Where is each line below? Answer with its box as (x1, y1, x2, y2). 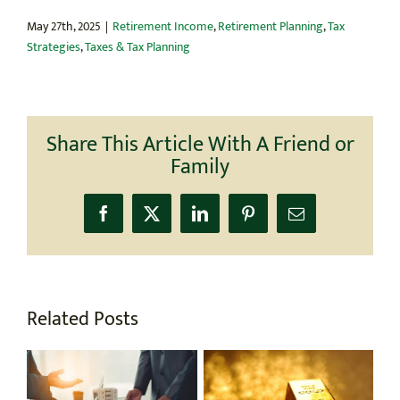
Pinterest (246, 212, 304, 229)
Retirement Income (112, 15, 213, 37)
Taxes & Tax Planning (85, 36, 190, 57)
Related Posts (27, 302, 138, 336)
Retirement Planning (218, 15, 323, 37)
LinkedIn (198, 212, 258, 229)
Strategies (27, 36, 80, 57)
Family (171, 148, 229, 185)
